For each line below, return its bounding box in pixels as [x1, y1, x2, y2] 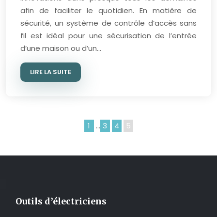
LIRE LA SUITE [30, 67, 71, 77]
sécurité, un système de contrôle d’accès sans [20, 18, 197, 28]
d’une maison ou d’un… [20, 43, 101, 53]
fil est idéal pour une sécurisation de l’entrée [20, 31, 197, 41]
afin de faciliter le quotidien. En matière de [20, 5, 197, 15]
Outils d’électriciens [15, 196, 107, 207]
